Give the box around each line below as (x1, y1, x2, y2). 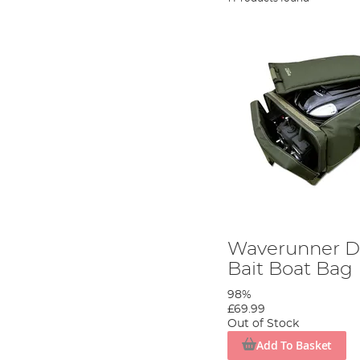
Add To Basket (256, 337, 333, 353)
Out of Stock (227, 317, 300, 329)
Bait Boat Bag (227, 259, 354, 279)
